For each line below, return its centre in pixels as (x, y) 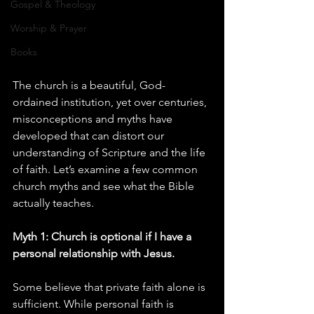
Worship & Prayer (49, 28)
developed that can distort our (90, 136)
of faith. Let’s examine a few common (107, 170)
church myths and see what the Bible (105, 186)
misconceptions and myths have (94, 119)
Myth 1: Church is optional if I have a (103, 237)
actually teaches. (53, 203)
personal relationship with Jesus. (94, 254)
